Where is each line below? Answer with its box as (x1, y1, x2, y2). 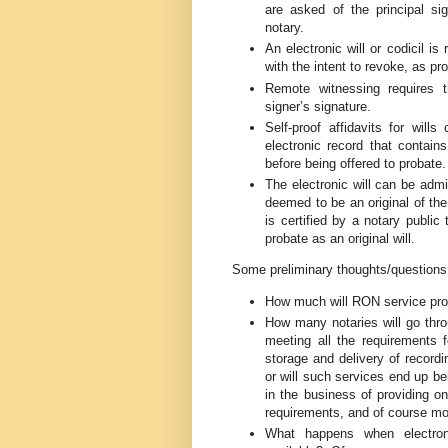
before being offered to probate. (265, 155, 446, 171)
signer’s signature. (265, 98, 371, 114)
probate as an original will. (265, 231, 415, 247)
